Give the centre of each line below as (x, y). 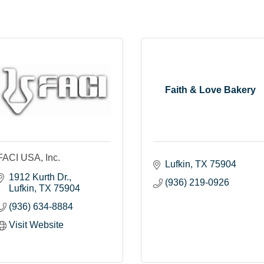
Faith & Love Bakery (210, 90)
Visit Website (36, 225)
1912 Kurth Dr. (39, 177)
